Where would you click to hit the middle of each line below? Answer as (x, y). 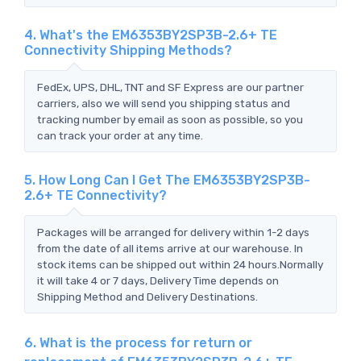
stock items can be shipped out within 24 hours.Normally (180, 264)
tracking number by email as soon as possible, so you (170, 119)
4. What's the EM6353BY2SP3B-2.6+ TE (151, 35)
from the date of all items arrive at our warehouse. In (170, 248)
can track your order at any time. (120, 135)
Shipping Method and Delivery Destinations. (147, 296)
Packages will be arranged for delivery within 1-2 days (173, 232)
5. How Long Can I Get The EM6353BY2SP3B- (167, 180)
